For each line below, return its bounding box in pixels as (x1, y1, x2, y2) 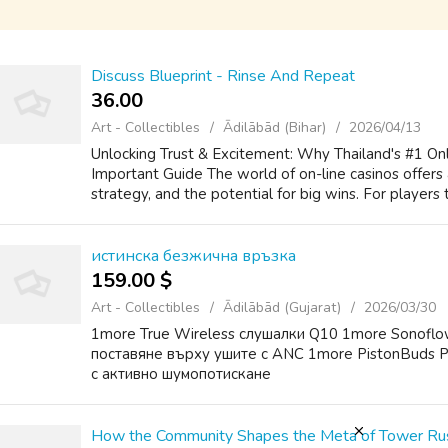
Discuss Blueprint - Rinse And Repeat (91, 65, 355, 87)
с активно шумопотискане (91, 364, 271, 384)
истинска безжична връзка (91, 245, 296, 267)
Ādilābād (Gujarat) (223, 298, 341, 317)
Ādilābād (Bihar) (223, 118, 326, 137)
